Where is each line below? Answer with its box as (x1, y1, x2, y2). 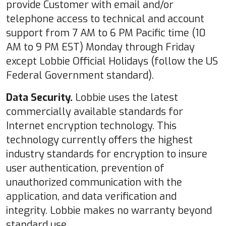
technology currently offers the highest (6, 133, 193, 147)
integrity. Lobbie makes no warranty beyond (6, 203, 212, 217)
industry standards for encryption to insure (6, 147, 207, 161)
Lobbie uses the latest (73, 90, 178, 104)
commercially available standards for (6, 104, 183, 119)
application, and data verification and (6, 189, 177, 203)
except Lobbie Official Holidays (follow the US (6, 54, 218, 68)
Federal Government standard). (6, 68, 154, 82)
